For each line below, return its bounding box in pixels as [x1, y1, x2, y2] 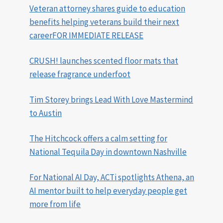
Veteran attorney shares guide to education [29, 3, 186, 14]
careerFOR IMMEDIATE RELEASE [29, 30, 144, 41]
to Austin [29, 108, 62, 119]
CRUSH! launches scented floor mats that [29, 55, 179, 67]
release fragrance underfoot [29, 69, 131, 80]
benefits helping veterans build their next [29, 16, 180, 28]
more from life [29, 199, 81, 210]
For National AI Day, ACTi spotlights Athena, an [29, 172, 195, 183]
